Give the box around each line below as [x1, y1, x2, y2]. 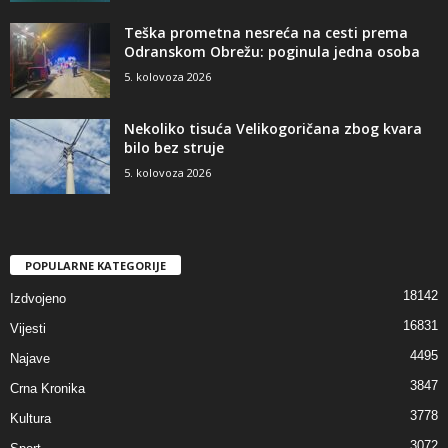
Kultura [10, 411, 51, 427]
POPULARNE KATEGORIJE [25, 258, 166, 274]
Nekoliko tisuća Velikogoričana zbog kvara [124, 119, 422, 139]
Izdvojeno [10, 291, 66, 307]
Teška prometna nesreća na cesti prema [124, 23, 408, 43]
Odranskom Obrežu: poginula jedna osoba [124, 42, 420, 62]
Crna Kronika [10, 381, 85, 397]
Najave [10, 351, 50, 367]
